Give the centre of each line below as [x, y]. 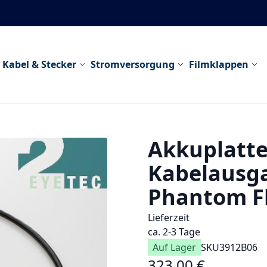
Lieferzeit [169, 217]
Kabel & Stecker [39, 65]
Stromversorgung [132, 65]
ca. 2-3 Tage [174, 232]
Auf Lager [174, 247]
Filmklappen [218, 65]
